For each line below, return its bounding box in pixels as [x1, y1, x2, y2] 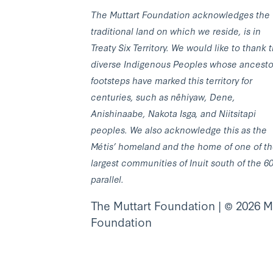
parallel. [91, 172, 124, 185]
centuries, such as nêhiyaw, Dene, [91, 90, 235, 103]
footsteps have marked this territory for [91, 73, 252, 87]
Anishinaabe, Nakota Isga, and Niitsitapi [91, 106, 256, 119]
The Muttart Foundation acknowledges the [91, 7, 270, 21]
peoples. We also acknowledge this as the [91, 122, 267, 136]
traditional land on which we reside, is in [91, 24, 261, 37]
